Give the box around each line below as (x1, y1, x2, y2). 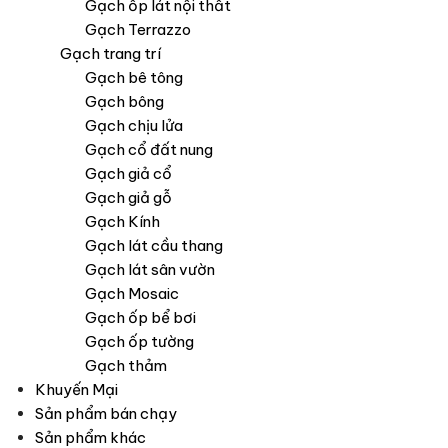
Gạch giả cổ (85, 164, 172, 184)
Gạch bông (85, 92, 164, 112)
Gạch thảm (85, 356, 167, 376)
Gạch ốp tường (85, 332, 194, 352)
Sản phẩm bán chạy (35, 404, 177, 424)
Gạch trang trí (60, 44, 161, 64)
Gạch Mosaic (85, 284, 179, 304)
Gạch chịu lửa (85, 116, 183, 136)
